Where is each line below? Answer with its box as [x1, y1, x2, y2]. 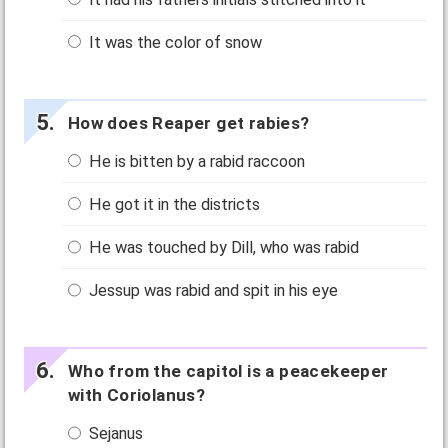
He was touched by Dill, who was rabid [85, 238, 360, 258]
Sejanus [85, 424, 144, 444]
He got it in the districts [85, 195, 261, 215]
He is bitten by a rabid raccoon [85, 151, 306, 171]
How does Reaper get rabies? [67, 112, 310, 133]
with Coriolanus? [67, 385, 206, 406]
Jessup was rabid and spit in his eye [85, 281, 339, 301]
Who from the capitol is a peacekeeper [67, 361, 389, 382]
